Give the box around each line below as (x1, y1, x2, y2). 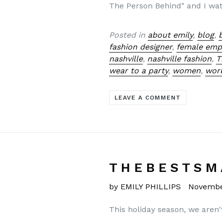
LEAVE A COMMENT (114, 94, 181, 102)
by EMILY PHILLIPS (109, 182, 181, 192)
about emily (148, 30, 193, 40)
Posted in (109, 30, 148, 40)
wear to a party (109, 65, 168, 75)
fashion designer (109, 42, 172, 52)
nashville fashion (147, 54, 212, 63)
